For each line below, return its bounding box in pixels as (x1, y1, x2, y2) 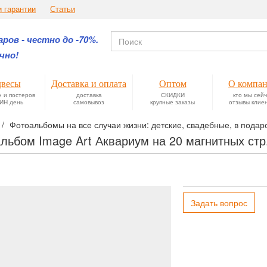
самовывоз (73, 97, 104, 106)
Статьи (50, 4, 75, 14)
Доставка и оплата (51, 79, 126, 89)
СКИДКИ (160, 90, 185, 99)
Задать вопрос (190, 197, 247, 209)
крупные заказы (150, 97, 195, 106)
